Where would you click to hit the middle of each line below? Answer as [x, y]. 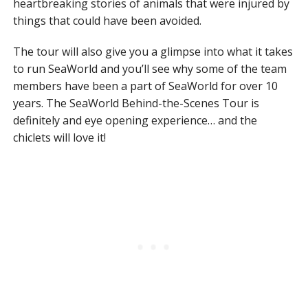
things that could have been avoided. [107, 21]
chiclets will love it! [59, 138]
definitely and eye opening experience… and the [135, 121]
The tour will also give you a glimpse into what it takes [153, 52]
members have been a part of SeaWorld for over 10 [145, 86]
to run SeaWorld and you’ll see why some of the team [150, 69]
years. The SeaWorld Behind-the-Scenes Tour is [136, 103]
